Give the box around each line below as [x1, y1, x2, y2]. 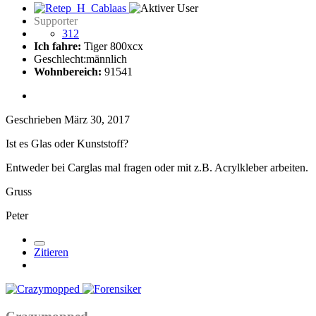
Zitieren [34, 245, 68, 258]
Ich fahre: [34, 39, 81, 52]
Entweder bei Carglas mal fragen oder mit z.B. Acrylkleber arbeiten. [6, 161, 308, 174]
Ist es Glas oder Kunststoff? [6, 137, 128, 150]
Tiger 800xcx [81, 39, 143, 52]
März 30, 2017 [64, 113, 130, 126]
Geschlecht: [34, 52, 86, 65]
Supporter [34, 14, 78, 27]
